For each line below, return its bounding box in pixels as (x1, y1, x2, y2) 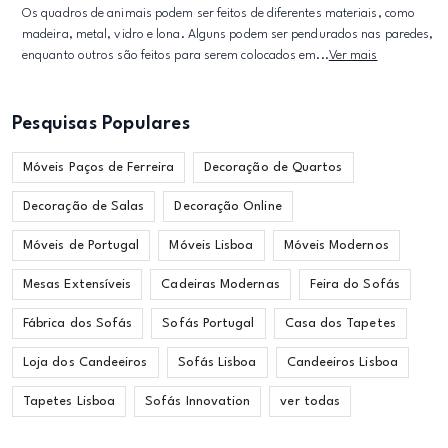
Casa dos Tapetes (284, 316, 396, 330)
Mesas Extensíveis (23, 277, 132, 291)
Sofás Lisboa (177, 355, 257, 369)
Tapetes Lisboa (23, 394, 116, 408)
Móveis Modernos (283, 238, 389, 252)
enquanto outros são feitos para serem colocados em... (22, 48, 329, 62)
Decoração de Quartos (203, 160, 343, 174)
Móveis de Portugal (23, 238, 140, 252)
